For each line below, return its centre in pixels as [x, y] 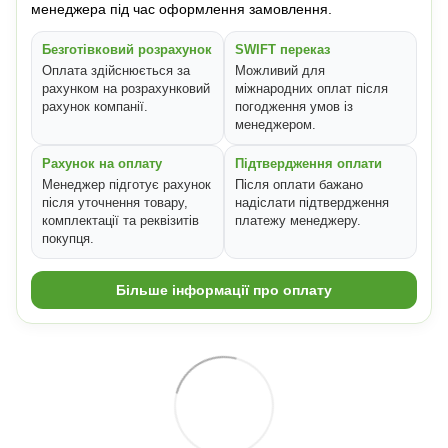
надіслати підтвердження [312, 203]
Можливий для [280, 71]
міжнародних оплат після [311, 89]
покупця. [68, 239]
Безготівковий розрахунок [127, 50]
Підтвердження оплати [308, 164]
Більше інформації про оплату [224, 290]
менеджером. [275, 125]
